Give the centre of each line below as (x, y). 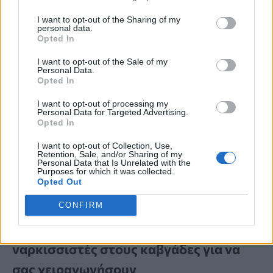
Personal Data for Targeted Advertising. (113, 112)
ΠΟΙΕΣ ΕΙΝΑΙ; (39, 202)
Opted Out (60, 181)
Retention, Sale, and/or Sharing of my (110, 154)
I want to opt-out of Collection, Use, (105, 145)
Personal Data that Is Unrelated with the (114, 162)
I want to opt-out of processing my (103, 103)
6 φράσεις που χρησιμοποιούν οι (114, 229)
